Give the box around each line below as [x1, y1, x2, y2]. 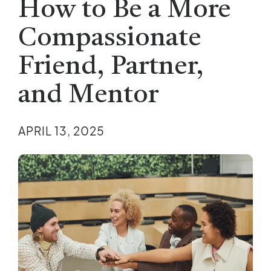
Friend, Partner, [18, 54, 204, 80]
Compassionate [18, 25, 201, 52]
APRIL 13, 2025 [18, 123, 105, 139]
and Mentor [18, 82, 158, 109]
